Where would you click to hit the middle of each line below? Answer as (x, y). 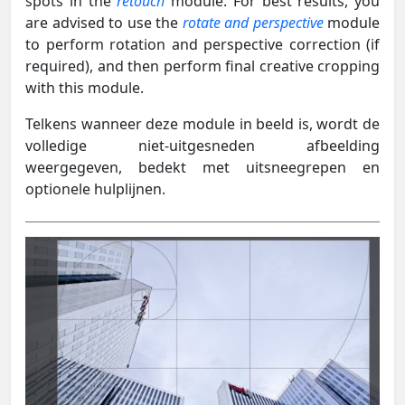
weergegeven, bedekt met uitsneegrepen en (202, 167)
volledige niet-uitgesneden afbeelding (202, 145)
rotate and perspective (253, 22)
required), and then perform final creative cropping (202, 66)
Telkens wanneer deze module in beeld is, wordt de (202, 123)
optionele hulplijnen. (95, 188)
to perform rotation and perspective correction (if (202, 44)
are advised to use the (104, 22)
